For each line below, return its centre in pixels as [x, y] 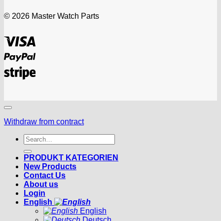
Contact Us [45, 176]
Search [36, 138]
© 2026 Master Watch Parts [52, 16]
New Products [50, 167]
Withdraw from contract [44, 122]
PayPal [48, 53]
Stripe [45, 69]
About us [41, 184]
